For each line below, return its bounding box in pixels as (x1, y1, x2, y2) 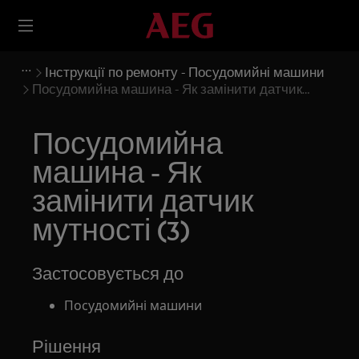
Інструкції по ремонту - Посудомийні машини (45, 64, 325, 79)
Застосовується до (32, 263, 184, 284)
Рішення (32, 336, 102, 357)
